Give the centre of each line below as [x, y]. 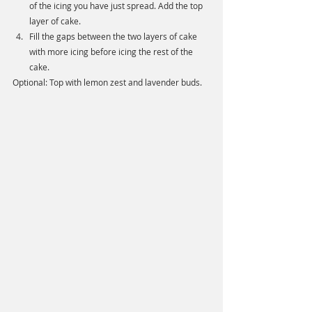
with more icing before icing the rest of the [112, 52]
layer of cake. [56, 21]
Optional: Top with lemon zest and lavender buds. [108, 83]
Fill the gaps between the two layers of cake [114, 37]
